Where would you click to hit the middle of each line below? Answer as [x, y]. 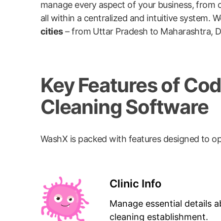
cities [52, 31]
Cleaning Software [125, 107]
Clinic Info [135, 184]
